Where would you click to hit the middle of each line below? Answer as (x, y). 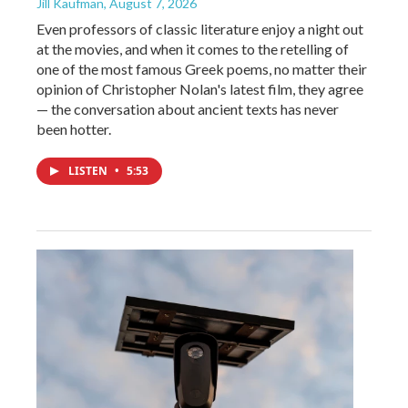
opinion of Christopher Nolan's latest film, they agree (200, 89)
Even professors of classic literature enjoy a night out (200, 29)
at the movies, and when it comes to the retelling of (193, 49)
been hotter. (74, 129)
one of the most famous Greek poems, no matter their (202, 69)
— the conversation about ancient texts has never (188, 109)
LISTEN (89, 171)
